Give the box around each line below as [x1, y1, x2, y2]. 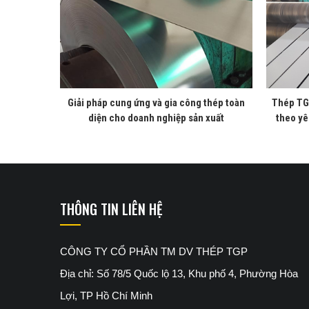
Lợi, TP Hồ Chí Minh [60, 289, 152, 301]
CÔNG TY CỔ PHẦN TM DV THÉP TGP [60, 245, 248, 257]
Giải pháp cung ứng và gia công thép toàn [68, 96, 246, 109]
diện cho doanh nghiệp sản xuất [88, 111, 225, 124]
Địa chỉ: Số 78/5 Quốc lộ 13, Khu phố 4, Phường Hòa [60, 267, 298, 279]
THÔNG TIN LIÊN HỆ [60, 198, 163, 219]
